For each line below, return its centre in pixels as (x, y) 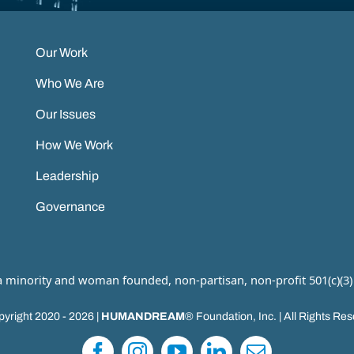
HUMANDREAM (143, 316)
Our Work (61, 52)
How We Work (74, 145)
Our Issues (65, 114)
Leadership (67, 175)
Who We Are (70, 83)
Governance (70, 206)
